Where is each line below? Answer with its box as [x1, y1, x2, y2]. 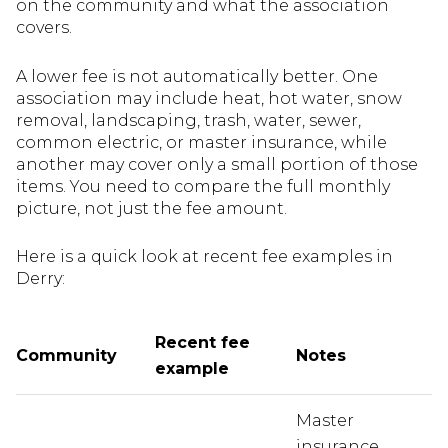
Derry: [16, 269, 65, 289]
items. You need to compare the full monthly [16, 176, 390, 196]
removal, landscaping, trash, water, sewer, [16, 110, 361, 130]
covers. [16, 18, 72, 38]
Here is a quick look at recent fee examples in [16, 247, 393, 267]
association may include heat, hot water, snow [16, 88, 402, 108]
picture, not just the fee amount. [16, 198, 287, 218]
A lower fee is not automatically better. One [16, 66, 378, 86]
